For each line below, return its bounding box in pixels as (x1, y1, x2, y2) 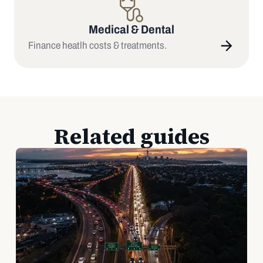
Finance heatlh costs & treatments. (28, 38, 167, 53)
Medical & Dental (89, 20, 174, 38)
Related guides (53, 121, 210, 151)
